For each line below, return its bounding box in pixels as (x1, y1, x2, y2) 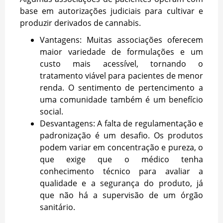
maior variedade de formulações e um (40, 46, 203, 58)
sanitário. (40, 202, 75, 213)
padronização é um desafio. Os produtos (40, 130, 203, 141)
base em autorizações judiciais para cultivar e (20, 5, 203, 17)
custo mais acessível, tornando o (40, 58, 203, 70)
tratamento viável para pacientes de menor (40, 70, 203, 82)
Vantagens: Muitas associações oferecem (40, 34, 203, 46)
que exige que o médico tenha (40, 154, 203, 165)
